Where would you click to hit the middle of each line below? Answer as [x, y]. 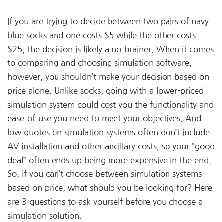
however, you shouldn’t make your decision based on [108, 77]
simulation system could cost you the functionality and [111, 105]
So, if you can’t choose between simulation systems [105, 174]
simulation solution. [45, 216]
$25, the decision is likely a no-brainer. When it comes [111, 49]
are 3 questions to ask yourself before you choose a [105, 202]
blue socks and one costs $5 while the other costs [102, 35]
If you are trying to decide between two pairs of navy [108, 22]
